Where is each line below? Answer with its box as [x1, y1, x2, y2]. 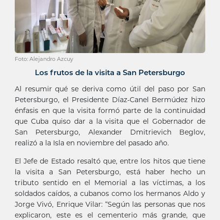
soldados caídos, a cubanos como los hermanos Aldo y [15, 189, 205, 198]
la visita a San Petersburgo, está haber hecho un [15, 167, 205, 176]
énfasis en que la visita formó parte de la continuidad [15, 106, 205, 115]
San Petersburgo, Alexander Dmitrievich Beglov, [15, 127, 205, 137]
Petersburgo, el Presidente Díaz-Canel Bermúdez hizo [15, 95, 205, 104]
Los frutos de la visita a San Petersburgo [35, 67, 185, 77]
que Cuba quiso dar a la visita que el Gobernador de [15, 116, 205, 126]
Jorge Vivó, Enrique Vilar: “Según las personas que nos [15, 199, 205, 209]
